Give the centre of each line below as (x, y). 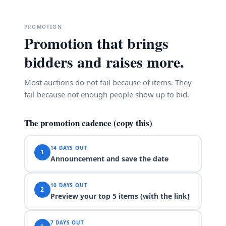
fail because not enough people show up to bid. (107, 94)
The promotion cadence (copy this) (88, 123)
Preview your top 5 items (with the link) (120, 196)
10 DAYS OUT (69, 185)
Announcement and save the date (109, 158)
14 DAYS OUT (69, 148)
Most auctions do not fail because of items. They (108, 82)
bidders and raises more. (104, 62)
